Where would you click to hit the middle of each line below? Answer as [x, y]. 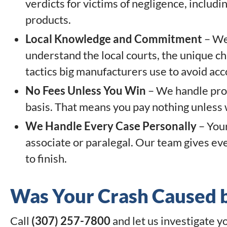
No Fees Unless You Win [86, 91]
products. [48, 20]
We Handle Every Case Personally [111, 126]
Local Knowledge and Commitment [114, 39]
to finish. [46, 159]
